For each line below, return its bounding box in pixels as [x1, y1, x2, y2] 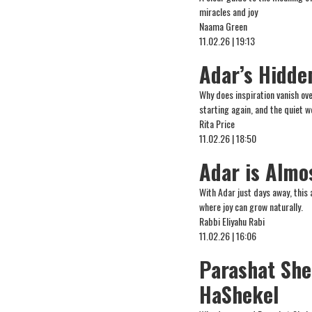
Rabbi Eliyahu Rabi [199, 214, 265, 228]
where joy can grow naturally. [199, 199, 304, 214]
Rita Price [199, 116, 235, 131]
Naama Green [199, 19, 248, 33]
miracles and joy [199, 4, 258, 19]
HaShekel [199, 279, 279, 310]
